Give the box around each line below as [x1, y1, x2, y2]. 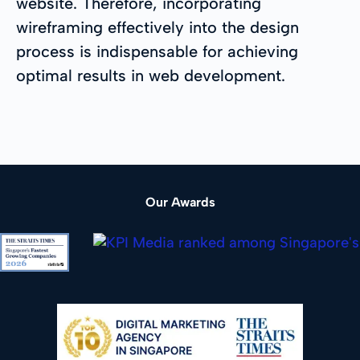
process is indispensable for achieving [16, 41, 298, 61]
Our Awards [145, 194, 215, 210]
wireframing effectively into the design [16, 17, 299, 37]
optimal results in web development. [16, 65, 285, 85]
